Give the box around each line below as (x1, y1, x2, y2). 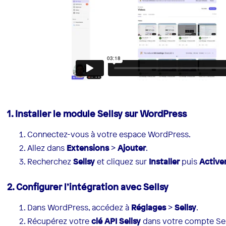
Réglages (131, 202, 166, 213)
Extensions (67, 142, 109, 154)
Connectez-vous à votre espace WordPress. (27, 129, 191, 140)
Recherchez (27, 156, 74, 167)
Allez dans (27, 142, 67, 154)
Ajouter (118, 142, 146, 154)
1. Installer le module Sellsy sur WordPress (7, 107, 187, 120)
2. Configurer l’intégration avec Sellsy (7, 181, 169, 193)
